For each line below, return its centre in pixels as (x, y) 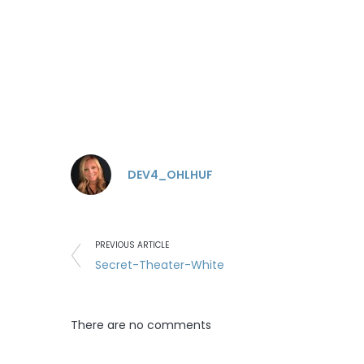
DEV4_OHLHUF (170, 175)
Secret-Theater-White (160, 265)
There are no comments (141, 325)
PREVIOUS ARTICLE (132, 245)
